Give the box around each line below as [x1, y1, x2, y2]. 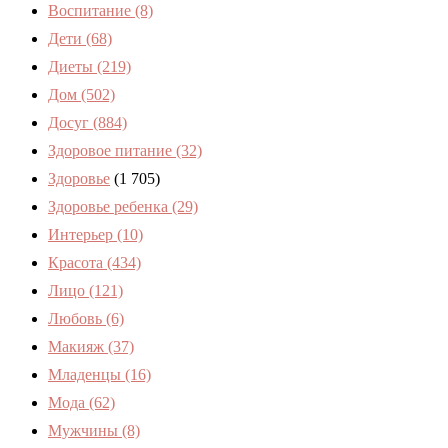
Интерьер [48, 226, 117, 244]
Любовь [48, 310, 106, 328]
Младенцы [48, 366, 125, 384]
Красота [48, 254, 107, 272]
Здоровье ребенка [48, 198, 172, 216]
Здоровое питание [48, 142, 176, 160]
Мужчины [48, 422, 122, 440]
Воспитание [48, 2, 135, 20]
